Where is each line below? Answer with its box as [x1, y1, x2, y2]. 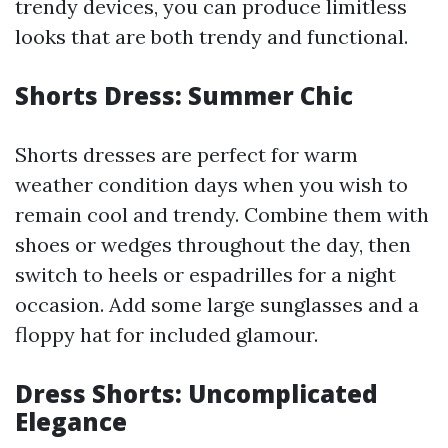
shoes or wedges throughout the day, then [15, 231, 411, 257]
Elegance [15, 404, 127, 438]
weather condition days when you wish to [15, 171, 408, 197]
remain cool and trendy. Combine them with [15, 201, 429, 227]
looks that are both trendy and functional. [15, 23, 408, 49]
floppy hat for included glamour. [15, 321, 318, 347]
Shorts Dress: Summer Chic [15, 78, 353, 112]
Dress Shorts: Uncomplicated [15, 376, 378, 410]
